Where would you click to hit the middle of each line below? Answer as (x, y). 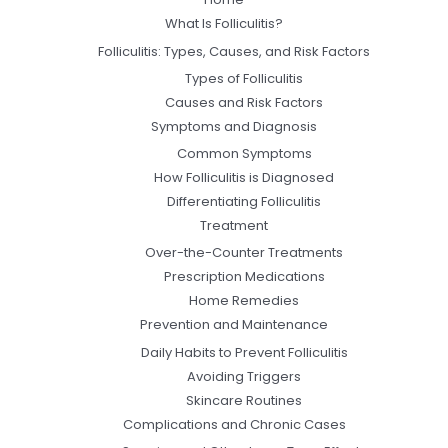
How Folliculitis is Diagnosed (244, 178)
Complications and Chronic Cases (234, 424)
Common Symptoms (244, 154)
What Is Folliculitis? (224, 24)
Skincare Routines (244, 400)
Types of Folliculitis (244, 78)
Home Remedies (244, 301)
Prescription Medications (244, 277)
